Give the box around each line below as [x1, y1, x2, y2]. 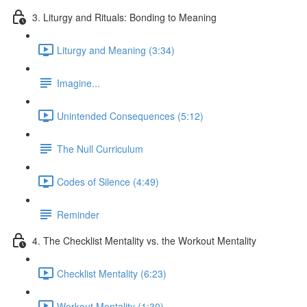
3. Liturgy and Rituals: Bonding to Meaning [32, 10, 217, 24]
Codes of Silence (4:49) [57, 174, 159, 188]
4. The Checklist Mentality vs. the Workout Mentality [32, 233, 256, 247]
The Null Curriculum [57, 141, 143, 156]
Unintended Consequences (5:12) [57, 108, 204, 123]
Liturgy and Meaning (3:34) [57, 42, 175, 57]
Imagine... [57, 75, 100, 90]
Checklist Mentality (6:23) [57, 266, 167, 280]
